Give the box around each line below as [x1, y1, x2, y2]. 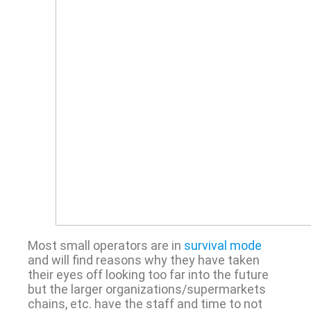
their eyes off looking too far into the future [27, 267, 269, 282]
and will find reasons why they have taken [27, 252, 260, 267]
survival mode [183, 237, 262, 253]
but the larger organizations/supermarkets [27, 281, 266, 296]
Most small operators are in [27, 237, 184, 253]
